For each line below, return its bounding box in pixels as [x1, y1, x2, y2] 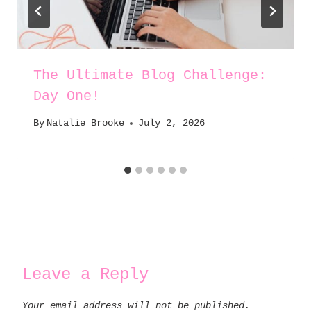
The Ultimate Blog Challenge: [33, 67, 267, 83]
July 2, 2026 [138, 118, 205, 129]
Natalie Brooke [47, 118, 125, 129]
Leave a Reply [22, 265, 149, 285]
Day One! [33, 87, 100, 104]
